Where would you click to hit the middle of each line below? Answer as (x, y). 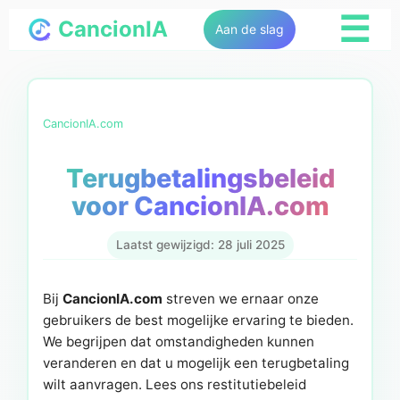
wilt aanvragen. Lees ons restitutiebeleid (175, 384)
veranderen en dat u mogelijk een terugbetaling (196, 362)
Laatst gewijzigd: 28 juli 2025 (200, 244)
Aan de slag (250, 29)
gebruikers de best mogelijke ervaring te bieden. (198, 320)
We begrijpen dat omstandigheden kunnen (179, 341)
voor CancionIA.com (200, 206)
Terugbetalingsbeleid (200, 179)
